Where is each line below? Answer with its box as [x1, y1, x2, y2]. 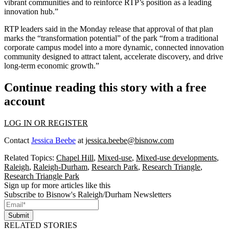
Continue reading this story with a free [4, 80, 207, 94]
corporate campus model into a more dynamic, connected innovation [4, 42, 224, 52]
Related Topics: [4, 153, 56, 162]
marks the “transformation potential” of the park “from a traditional [4, 33, 218, 42]
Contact [4, 135, 31, 145]
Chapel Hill [56, 153, 94, 162]
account [4, 94, 45, 108]
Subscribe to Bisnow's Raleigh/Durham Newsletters [4, 190, 171, 199]
